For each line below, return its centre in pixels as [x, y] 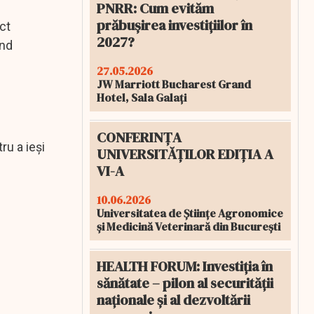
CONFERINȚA [139, 137]
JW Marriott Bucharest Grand [174, 84]
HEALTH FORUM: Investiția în [185, 266]
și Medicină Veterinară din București [189, 226]
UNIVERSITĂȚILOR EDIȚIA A [185, 154]
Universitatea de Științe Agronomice [190, 213]
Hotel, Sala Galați [142, 97]
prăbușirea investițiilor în [175, 25]
